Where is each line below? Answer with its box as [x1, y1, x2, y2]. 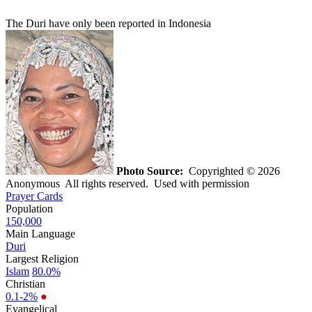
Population [6, 202, 53, 214]
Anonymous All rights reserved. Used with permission [6, 177, 249, 189]
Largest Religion [6, 252, 79, 265]
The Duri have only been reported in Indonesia [6, 17, 211, 29]
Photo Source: [116, 164, 183, 177]
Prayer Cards [6, 189, 63, 202]
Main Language [6, 227, 75, 240]
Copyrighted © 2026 [183, 164, 283, 177]
